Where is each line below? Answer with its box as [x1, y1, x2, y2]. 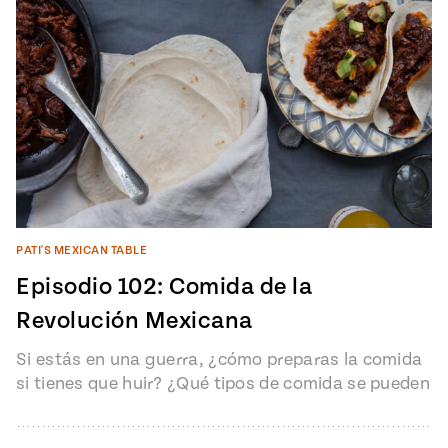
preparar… [16, 397, 98, 419]
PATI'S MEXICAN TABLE [16, 244, 147, 258]
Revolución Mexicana [16, 307, 253, 336]
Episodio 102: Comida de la [16, 273, 312, 302]
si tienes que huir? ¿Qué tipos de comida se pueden [16, 373, 430, 395]
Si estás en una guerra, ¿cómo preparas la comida [16, 349, 423, 371]
